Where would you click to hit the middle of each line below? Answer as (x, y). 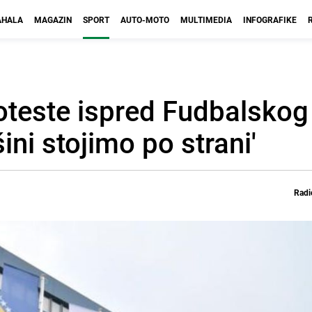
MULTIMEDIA (206, 19)
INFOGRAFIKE (270, 19)
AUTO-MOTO (145, 19)
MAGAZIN (53, 19)
